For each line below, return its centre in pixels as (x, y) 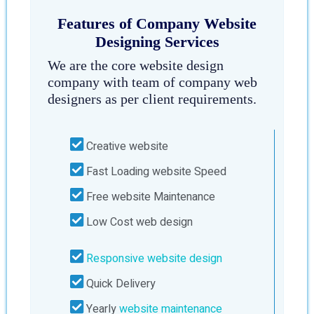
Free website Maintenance (149, 197)
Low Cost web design (138, 222)
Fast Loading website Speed (155, 172)
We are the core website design (136, 65)
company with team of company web (152, 82)
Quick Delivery (120, 284)
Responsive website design (154, 259)
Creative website (126, 146)
